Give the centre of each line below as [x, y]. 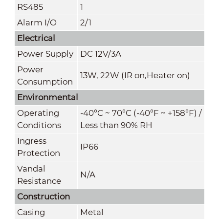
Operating [38, 113]
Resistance [39, 181]
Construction [43, 196]
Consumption [45, 81]
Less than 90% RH [116, 125]
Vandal [31, 168]
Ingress [32, 141]
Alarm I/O [37, 22]
